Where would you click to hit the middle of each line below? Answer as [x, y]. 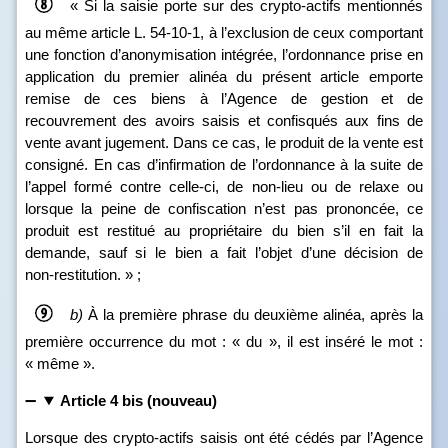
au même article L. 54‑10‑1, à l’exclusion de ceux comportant [224, 32]
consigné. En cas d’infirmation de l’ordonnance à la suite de [224, 164]
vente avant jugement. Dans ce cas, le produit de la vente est [224, 142]
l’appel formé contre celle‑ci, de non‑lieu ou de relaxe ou [224, 186]
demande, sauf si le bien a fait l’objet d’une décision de [224, 252]
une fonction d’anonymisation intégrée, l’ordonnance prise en [224, 54]
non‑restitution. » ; [83, 274]
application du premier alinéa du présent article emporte [224, 76]
